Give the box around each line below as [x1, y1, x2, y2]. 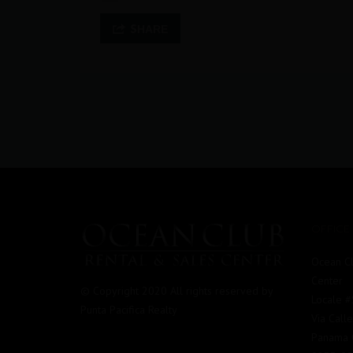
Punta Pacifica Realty [80, 303, 177, 318]
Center [310, 273, 343, 288]
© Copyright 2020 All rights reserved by [80, 284, 273, 299]
